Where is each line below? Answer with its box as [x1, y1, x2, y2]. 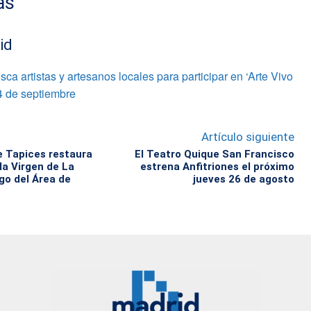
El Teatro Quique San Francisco [134, 147, 294, 160]
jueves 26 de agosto [192, 172, 294, 185]
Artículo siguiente [201, 129, 294, 144]
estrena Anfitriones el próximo [140, 160, 294, 173]
